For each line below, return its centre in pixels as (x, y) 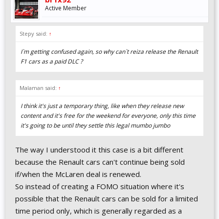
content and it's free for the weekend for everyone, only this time (108, 116)
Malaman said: (39, 88)
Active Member (66, 8)
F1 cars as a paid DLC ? (52, 61)
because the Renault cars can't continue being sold (100, 162)
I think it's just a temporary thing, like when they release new (102, 106)
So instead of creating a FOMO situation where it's (100, 186)
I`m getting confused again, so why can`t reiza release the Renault (109, 52)
